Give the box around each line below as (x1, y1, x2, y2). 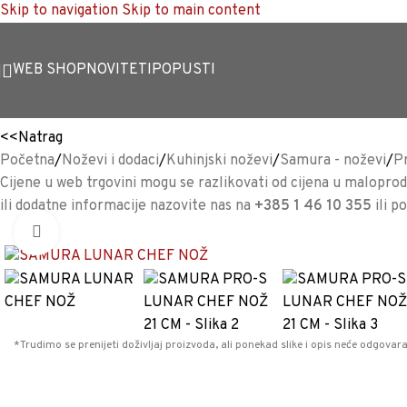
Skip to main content (122, 2, 261, 20)
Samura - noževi (280, 152, 386, 170)
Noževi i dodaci (62, 152, 159, 170)
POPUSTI (152, 61, 215, 79)
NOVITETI (86, 61, 152, 79)
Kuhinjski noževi (166, 152, 273, 170)
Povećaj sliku (59, 223, 140, 241)
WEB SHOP (13, 61, 86, 79)
